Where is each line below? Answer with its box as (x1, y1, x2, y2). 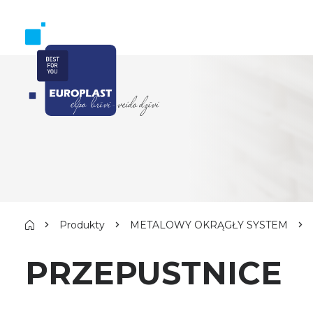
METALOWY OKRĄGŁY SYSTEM (130, 219, 288, 231)
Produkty (59, 219, 105, 231)
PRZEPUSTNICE (25, 254, 282, 292)
